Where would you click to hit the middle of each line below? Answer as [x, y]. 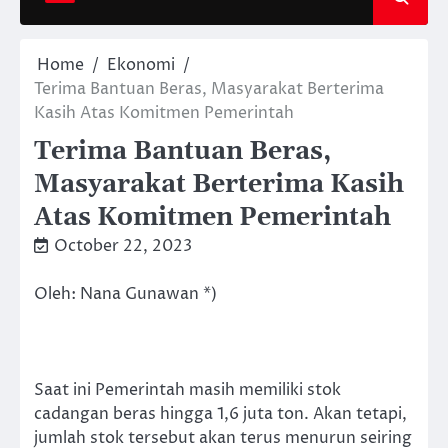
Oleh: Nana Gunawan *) [125, 294]
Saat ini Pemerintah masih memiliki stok [187, 390]
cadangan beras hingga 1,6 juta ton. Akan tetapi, [220, 414]
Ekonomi [141, 65]
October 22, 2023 [123, 246]
